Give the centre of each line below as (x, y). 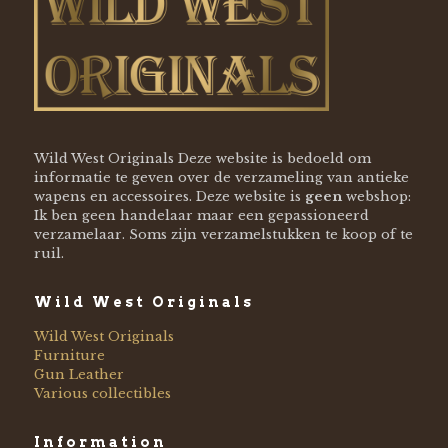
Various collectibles (102, 393)
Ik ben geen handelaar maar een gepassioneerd (201, 215)
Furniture (69, 355)
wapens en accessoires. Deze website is (169, 196)
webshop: (376, 196)
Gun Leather (78, 374)
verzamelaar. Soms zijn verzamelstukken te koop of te (223, 234)
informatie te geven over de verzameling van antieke (221, 177)
